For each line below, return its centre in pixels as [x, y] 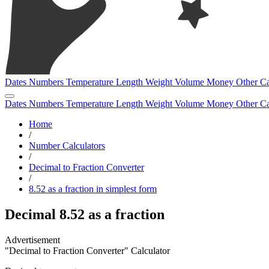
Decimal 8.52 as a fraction [85, 214]
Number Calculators [67, 146]
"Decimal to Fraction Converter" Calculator [87, 250]
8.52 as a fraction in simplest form [93, 189]
